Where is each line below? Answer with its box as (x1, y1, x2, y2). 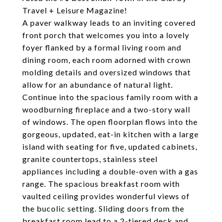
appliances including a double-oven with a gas (22, 166, 198, 176)
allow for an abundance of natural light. (22, 80, 173, 89)
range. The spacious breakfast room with (22, 179, 180, 188)
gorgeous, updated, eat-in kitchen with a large (22, 129, 199, 139)
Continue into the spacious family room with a (22, 92, 198, 102)
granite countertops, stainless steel (22, 154, 158, 164)
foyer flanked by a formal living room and (22, 43, 181, 52)
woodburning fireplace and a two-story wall (22, 105, 190, 114)
